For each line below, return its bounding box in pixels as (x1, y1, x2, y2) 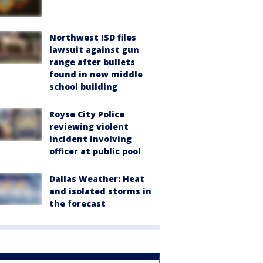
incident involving (49, 133, 131, 144)
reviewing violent (49, 120, 129, 132)
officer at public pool (49, 145, 141, 157)
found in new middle (49, 68, 143, 80)
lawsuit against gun (49, 43, 139, 55)
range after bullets (49, 56, 135, 68)
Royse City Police (49, 108, 124, 120)
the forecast (49, 197, 106, 209)
